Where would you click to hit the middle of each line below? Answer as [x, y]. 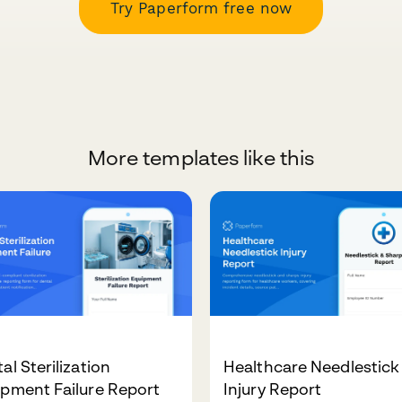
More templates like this [201, 158]
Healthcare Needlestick [312, 367]
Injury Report [273, 389]
